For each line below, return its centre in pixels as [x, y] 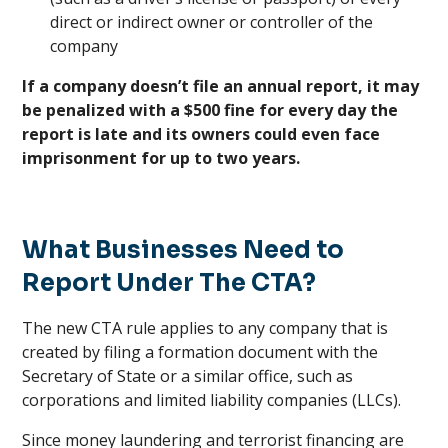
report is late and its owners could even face [201, 134]
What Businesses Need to [183, 250]
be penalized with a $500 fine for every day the [210, 110]
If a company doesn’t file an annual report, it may [221, 86]
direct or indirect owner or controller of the [212, 22]
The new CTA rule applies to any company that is [205, 328]
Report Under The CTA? [169, 283]
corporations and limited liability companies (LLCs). [214, 400]
